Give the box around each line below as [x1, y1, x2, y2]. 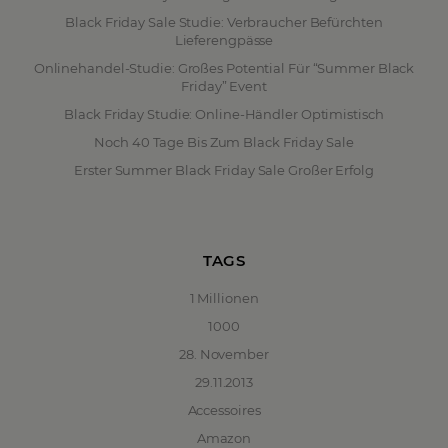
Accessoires [187, 402, 261, 419]
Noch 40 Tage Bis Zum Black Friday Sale [94, 134, 354, 151]
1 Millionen [189, 290, 259, 307]
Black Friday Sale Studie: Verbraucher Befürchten [65, 14, 383, 31]
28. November [179, 346, 269, 363]
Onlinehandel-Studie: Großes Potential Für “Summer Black [33, 60, 415, 77]
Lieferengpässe [174, 32, 274, 49]
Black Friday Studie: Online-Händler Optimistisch [64, 106, 384, 123]
